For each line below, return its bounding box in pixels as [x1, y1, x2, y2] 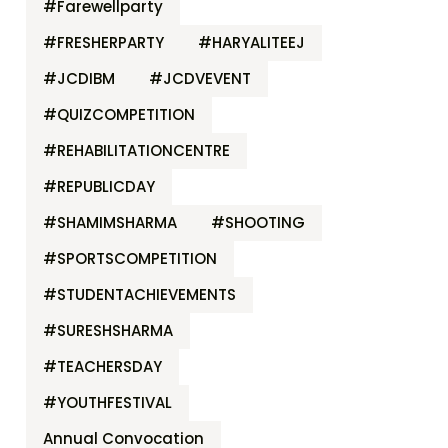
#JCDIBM [43, 67, 115, 89]
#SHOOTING [211, 211, 305, 233]
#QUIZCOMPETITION [43, 103, 195, 125]
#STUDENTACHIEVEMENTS [43, 283, 236, 305]
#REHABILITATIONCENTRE [43, 139, 230, 161]
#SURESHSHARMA [43, 319, 173, 341]
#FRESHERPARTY [43, 31, 164, 53]
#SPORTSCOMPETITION [43, 247, 217, 269]
